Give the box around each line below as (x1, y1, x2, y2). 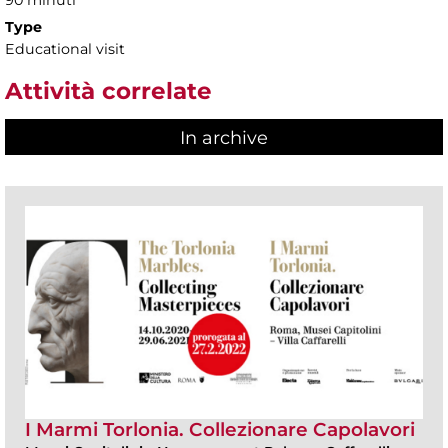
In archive (180, 126, 268, 149)
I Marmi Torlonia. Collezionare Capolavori (25, 417, 415, 441)
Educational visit (5, 40, 125, 59)
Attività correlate (5, 77, 212, 106)
